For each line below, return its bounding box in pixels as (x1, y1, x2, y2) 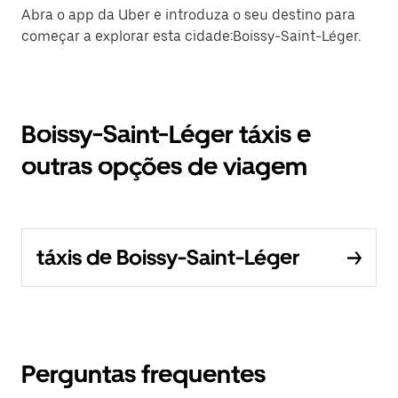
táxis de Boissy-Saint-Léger (36, 244, 299, 270)
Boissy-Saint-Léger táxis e (21, 119, 311, 149)
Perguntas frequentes (21, 359, 266, 389)
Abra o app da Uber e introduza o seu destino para (21, 6, 355, 23)
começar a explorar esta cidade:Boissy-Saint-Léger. (21, 28, 361, 44)
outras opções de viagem (21, 151, 307, 181)
